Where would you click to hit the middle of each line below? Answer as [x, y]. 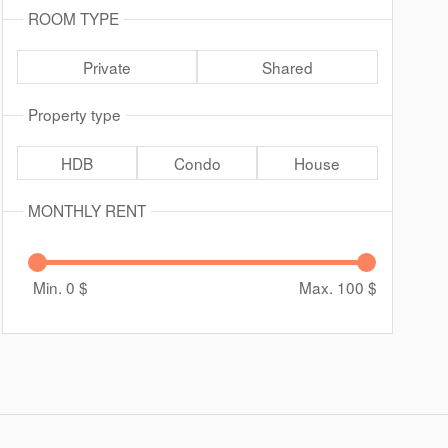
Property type [74, 114]
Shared [287, 67]
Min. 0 [55, 287]
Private [106, 67]
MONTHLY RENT [86, 210]
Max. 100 [333, 287]
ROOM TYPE [73, 18]
